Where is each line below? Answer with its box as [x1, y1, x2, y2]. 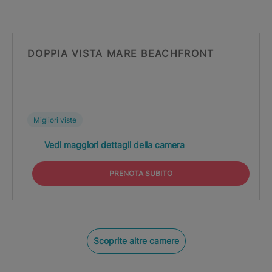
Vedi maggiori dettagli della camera [44, 140, 185, 150]
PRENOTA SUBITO [109, 169, 172, 178]
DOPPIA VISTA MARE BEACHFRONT [27, 47, 214, 59]
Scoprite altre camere [93, 236, 179, 246]
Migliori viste [33, 115, 76, 124]
